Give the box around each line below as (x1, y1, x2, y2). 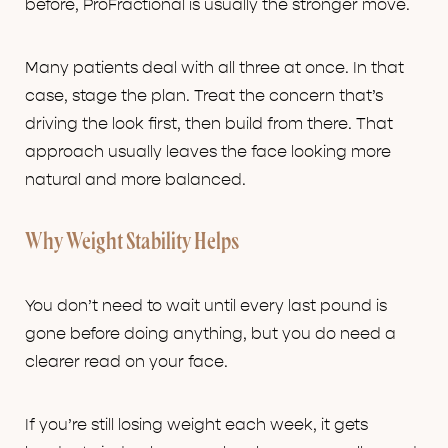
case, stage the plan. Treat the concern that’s (25, 87, 383, 106)
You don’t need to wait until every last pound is (25, 297, 387, 316)
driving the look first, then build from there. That (25, 115, 393, 134)
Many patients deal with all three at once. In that (25, 59, 404, 78)
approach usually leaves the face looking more (25, 143, 391, 162)
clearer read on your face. (25, 353, 228, 372)
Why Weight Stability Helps (25, 231, 239, 256)
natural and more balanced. (25, 171, 246, 190)
